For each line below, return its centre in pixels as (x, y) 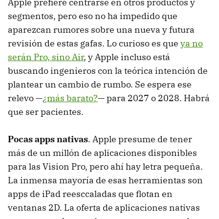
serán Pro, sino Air (46, 57)
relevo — (25, 98)
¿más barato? (70, 98)
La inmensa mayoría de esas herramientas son (105, 180)
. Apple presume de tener (140, 139)
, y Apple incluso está (127, 57)
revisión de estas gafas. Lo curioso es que (94, 43)
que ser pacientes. (46, 111)
